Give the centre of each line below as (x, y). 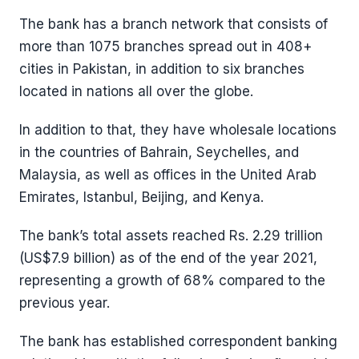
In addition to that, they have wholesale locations (178, 130)
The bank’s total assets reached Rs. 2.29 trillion (171, 236)
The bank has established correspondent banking (178, 341)
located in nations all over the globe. (136, 91)
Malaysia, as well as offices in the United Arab (168, 175)
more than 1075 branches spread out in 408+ (165, 46)
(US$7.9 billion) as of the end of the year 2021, (168, 258)
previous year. (65, 303)
